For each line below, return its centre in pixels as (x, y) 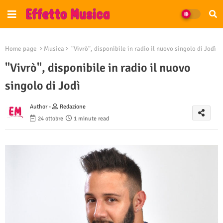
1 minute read (91, 119)
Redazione (73, 107)
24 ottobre (51, 119)
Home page (21, 49)
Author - (41, 107)
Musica (54, 49)
